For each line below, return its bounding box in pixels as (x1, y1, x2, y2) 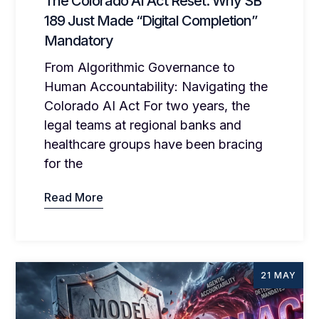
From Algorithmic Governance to (44, 60, 236, 75)
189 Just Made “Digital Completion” (44, 12, 258, 30)
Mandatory (44, 32, 114, 50)
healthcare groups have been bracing (44, 137, 263, 152)
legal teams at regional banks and (44, 117, 242, 133)
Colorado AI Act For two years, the (44, 98, 251, 114)
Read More (44, 190, 104, 205)
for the (44, 156, 83, 172)
